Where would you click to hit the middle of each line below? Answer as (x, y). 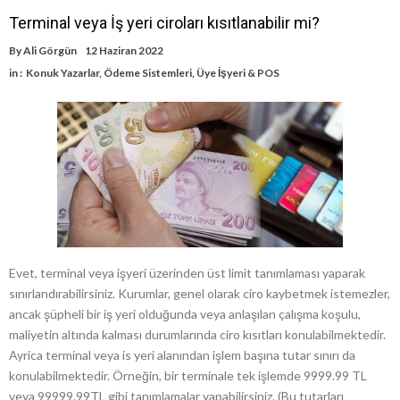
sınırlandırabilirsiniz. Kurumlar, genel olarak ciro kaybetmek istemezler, (200, 294)
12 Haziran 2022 (124, 50)
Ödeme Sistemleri (148, 72)
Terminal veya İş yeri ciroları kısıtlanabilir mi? (164, 22)
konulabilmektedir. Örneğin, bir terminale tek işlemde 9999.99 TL (188, 376)
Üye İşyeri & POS (238, 72)
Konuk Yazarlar (62, 72)
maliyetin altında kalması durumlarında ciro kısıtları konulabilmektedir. (197, 335)
